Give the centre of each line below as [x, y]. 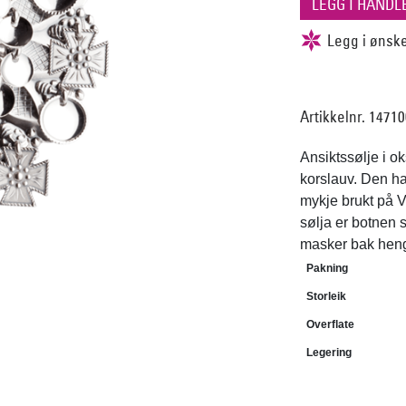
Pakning [327, 269]
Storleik [326, 297]
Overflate [330, 325]
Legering [329, 353]
